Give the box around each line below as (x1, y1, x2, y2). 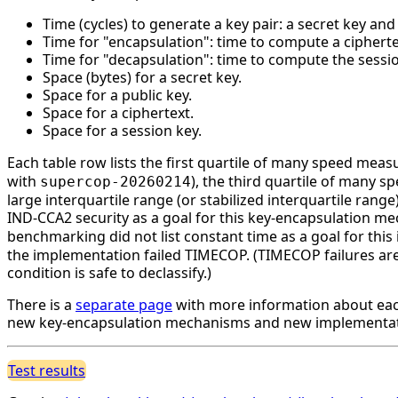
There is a (7, 294, 76, 314)
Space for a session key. (43, 120, 202, 140)
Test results (8, 360, 85, 380)
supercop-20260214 (40, 172, 191, 190)
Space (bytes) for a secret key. (43, 67, 242, 87)
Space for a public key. (43, 84, 192, 105)
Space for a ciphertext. (43, 102, 194, 123)
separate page (76, 294, 172, 314)
